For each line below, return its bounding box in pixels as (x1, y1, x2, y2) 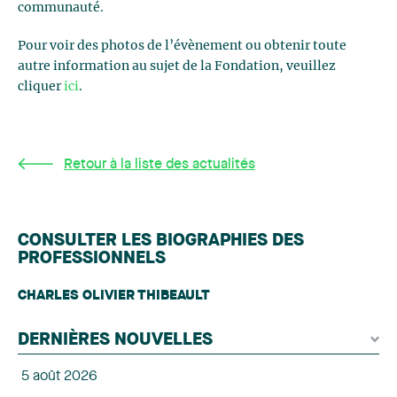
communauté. (18, 2, 104, 14)
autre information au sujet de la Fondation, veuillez (18, 60, 336, 73)
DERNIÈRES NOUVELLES (18, 331, 213, 349)
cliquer (18, 81, 64, 93)
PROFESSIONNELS (18, 250, 166, 268)
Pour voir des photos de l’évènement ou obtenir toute (18, 40, 346, 52)
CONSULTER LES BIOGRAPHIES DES (18, 232, 304, 250)
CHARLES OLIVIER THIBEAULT (18, 289, 210, 303)
